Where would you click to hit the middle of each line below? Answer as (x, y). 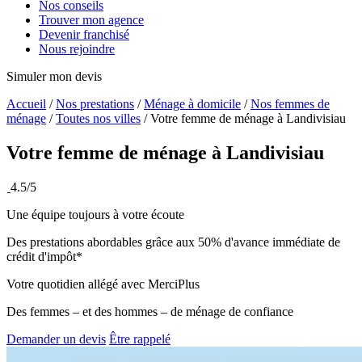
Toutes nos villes (98, 119)
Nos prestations (95, 104)
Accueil (26, 104)
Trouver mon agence (91, 20)
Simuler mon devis (54, 77)
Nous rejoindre (77, 49)
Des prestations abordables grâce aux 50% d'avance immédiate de (173, 242)
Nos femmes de (290, 104)
